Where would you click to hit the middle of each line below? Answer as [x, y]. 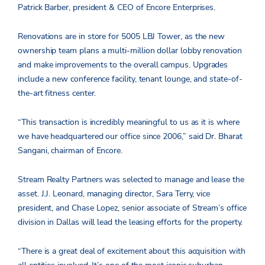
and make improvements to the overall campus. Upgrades [123, 64]
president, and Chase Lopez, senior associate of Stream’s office [132, 208]
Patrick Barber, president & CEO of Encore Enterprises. [117, 7]
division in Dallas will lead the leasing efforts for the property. [130, 222]
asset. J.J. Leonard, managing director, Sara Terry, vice [114, 193]
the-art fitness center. [57, 93]
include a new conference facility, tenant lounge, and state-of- [130, 79]
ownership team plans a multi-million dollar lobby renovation [130, 50]
